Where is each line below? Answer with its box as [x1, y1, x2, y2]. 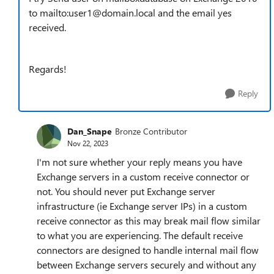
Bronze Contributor [115, 125, 187, 137]
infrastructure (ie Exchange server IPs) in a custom [37, 199, 247, 212]
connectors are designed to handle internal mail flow [37, 243, 259, 256]
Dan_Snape [67, 125, 112, 137]
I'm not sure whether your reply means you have [37, 155, 242, 168]
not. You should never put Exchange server [37, 185, 215, 198]
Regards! [29, 62, 67, 75]
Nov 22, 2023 [67, 138, 108, 148]
